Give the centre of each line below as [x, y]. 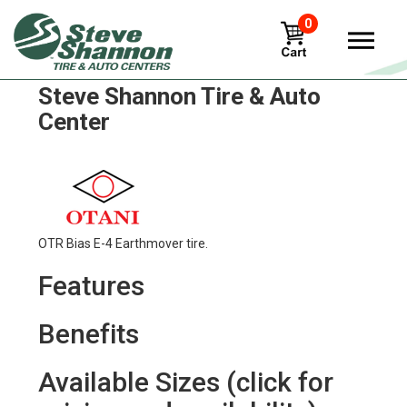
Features [91, 286]
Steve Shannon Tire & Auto [179, 96]
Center [74, 122]
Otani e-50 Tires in [136, 71]
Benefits [88, 334]
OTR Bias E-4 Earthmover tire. [123, 243]
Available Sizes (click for [185, 382]
